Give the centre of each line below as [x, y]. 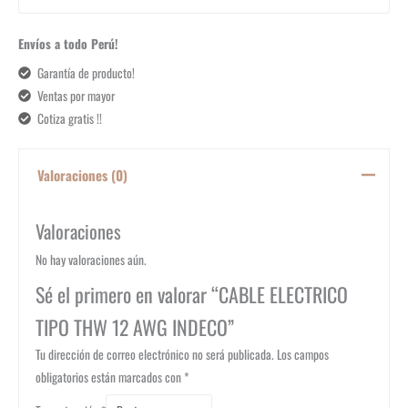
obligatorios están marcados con [109, 377]
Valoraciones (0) [82, 175]
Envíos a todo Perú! [68, 43]
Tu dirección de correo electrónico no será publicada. [154, 354]
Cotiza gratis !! [69, 118]
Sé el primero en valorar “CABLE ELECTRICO [191, 294]
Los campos [302, 354]
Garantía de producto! [86, 72]
